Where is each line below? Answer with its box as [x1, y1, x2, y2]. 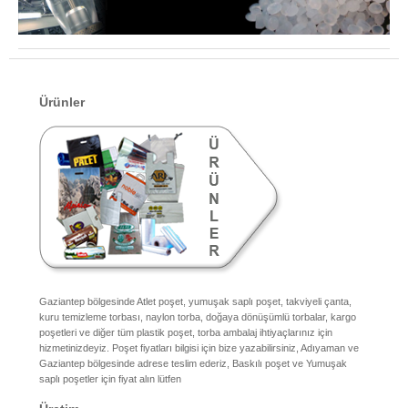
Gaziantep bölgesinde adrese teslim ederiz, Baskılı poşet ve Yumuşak [39, 358, 347, 370]
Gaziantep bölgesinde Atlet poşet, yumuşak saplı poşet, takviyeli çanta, [39, 296, 352, 308]
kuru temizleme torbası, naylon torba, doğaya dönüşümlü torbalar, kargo [39, 311, 356, 323]
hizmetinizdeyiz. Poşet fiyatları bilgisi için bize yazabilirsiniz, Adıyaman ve [39, 342, 359, 354]
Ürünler [39, 95, 85, 109]
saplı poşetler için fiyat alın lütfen [39, 373, 181, 385]
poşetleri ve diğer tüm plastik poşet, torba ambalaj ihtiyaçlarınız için [39, 327, 332, 339]
